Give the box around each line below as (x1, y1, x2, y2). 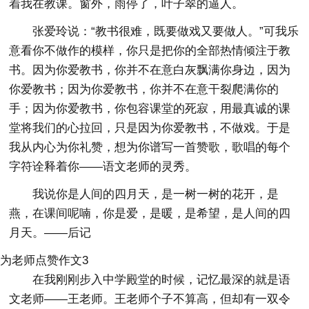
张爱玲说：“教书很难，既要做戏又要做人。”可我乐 (32, 24, 299, 38)
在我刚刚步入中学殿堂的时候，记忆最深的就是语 (32, 272, 291, 286)
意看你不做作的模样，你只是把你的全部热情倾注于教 (9, 43, 291, 57)
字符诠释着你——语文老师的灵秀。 (9, 159, 197, 173)
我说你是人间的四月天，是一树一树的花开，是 (32, 187, 279, 201)
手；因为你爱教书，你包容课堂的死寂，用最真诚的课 (9, 101, 291, 115)
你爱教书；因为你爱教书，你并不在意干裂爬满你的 (9, 82, 279, 96)
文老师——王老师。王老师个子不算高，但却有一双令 (9, 292, 291, 306)
